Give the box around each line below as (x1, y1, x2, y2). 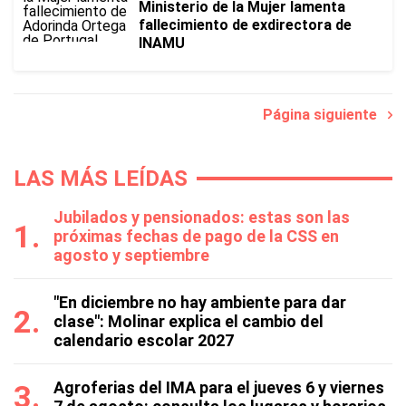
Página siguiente (263, 106, 388, 123)
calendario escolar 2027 (53, 331, 234, 350)
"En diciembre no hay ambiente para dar (53, 293, 346, 312)
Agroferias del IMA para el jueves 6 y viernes (53, 378, 384, 397)
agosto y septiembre (53, 246, 209, 265)
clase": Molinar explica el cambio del (53, 312, 324, 331)
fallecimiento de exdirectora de (139, 16, 352, 34)
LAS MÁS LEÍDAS (14, 166, 188, 191)
